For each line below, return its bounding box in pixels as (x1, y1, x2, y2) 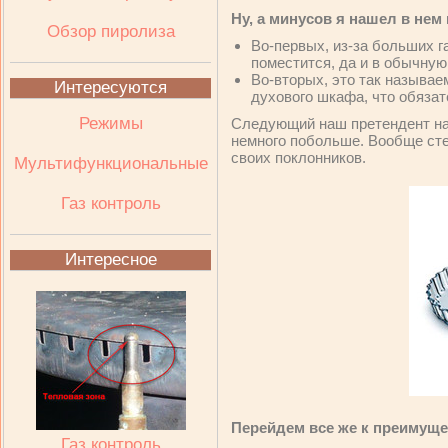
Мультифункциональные (13, 154, 208, 173)
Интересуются (54, 78, 167, 97)
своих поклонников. (231, 149, 366, 166)
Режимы (78, 114, 143, 133)
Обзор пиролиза (46, 22, 175, 41)
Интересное (64, 250, 157, 269)
